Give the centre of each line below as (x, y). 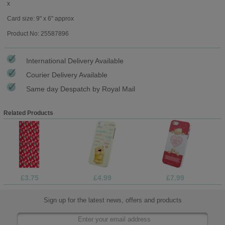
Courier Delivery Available (67, 75)
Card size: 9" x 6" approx (40, 18)
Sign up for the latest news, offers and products (113, 200)
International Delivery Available (75, 61)
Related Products (28, 113)
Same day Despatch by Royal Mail (81, 89)
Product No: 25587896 (38, 33)
